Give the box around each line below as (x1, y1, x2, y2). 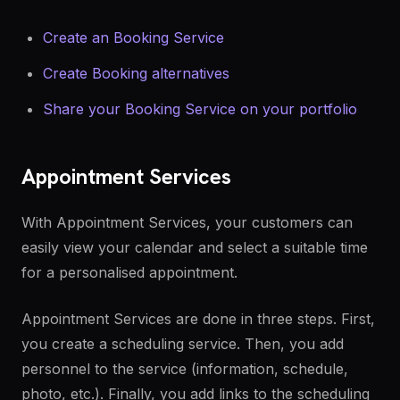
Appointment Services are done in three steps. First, (21, 310, 375, 328)
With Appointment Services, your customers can (21, 213, 353, 231)
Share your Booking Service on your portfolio (43, 100, 357, 118)
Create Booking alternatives (43, 64, 229, 82)
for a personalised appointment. (21, 263, 237, 281)
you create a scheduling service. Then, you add (21, 335, 344, 353)
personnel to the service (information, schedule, (21, 360, 348, 378)
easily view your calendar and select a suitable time (21, 238, 368, 256)
